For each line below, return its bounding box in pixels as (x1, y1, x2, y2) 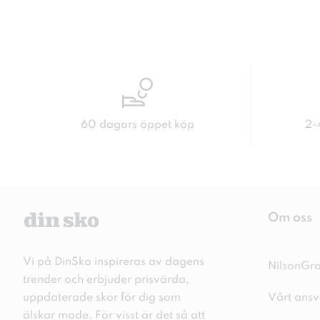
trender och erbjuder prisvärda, (23, 274, 189, 286)
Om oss (268, 211, 313, 225)
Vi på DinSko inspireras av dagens (23, 256, 204, 269)
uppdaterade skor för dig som (23, 292, 181, 304)
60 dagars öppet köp (80, 119, 194, 131)
